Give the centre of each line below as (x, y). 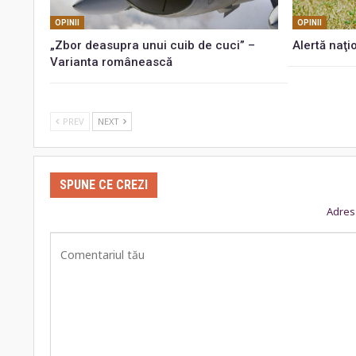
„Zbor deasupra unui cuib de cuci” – (153, 45)
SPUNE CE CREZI (104, 184)
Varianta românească (111, 62)
